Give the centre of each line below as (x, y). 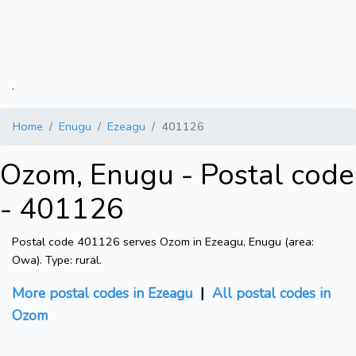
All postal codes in (271, 294)
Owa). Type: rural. (57, 260)
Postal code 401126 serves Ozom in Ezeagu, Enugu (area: (163, 242)
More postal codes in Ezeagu (102, 294)
